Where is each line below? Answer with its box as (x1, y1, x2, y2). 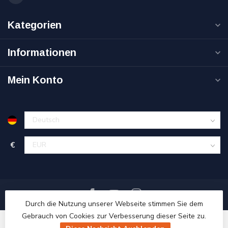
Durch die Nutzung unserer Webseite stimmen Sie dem (25, 199, 203, 209)
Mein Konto (8, 74, 63, 86)
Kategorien (8, 19, 62, 31)
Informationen (8, 47, 76, 59)
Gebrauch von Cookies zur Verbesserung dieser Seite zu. (22, 211, 206, 221)
